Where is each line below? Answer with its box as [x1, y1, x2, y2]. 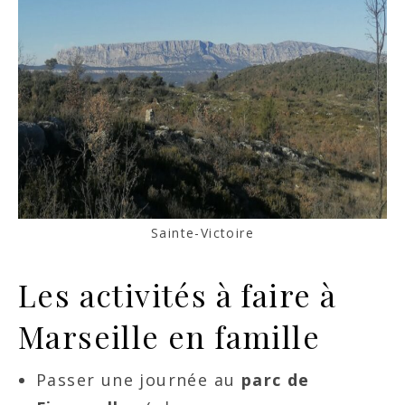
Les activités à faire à [18, 273, 337, 316]
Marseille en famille [18, 315, 320, 357]
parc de [240, 368, 310, 391]
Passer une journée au [36, 368, 241, 391]
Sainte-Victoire [151, 223, 254, 241]
